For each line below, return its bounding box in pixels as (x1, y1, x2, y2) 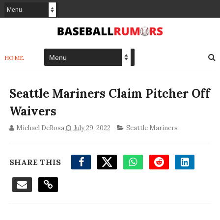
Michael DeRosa (16, 124, 64, 133)
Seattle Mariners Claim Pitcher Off (9, 86, 210, 102)
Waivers (9, 104, 56, 119)
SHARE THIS (9, 157, 61, 167)
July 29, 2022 (73, 124, 110, 133)
